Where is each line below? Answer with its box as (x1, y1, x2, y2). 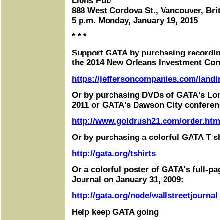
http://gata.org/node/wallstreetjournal (72, 191, 218, 200)
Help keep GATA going (72, 207, 159, 217)
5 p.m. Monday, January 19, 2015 (72, 16, 198, 25)
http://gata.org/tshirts (72, 149, 156, 158)
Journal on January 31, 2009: (72, 175, 184, 184)
